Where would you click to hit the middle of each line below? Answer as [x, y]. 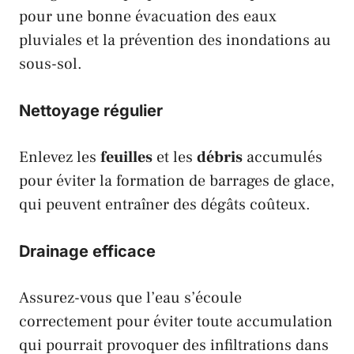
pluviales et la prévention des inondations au [175, 41]
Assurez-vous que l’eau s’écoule [130, 298]
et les [175, 158]
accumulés [282, 158]
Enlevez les [60, 158]
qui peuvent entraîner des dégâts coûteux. [165, 205]
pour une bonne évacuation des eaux [148, 17]
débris [220, 158]
